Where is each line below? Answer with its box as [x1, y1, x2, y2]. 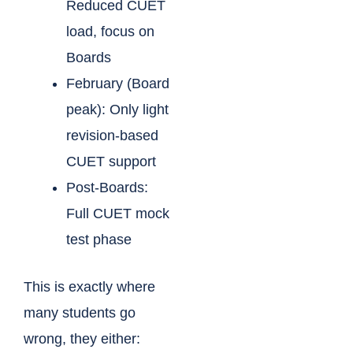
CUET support [66, 154, 156, 170]
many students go [24, 305, 136, 321]
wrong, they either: [24, 331, 140, 347]
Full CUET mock [66, 206, 169, 222]
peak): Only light [66, 102, 169, 118]
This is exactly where [24, 279, 155, 295]
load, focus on [66, 24, 154, 40]
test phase [66, 232, 132, 248]
